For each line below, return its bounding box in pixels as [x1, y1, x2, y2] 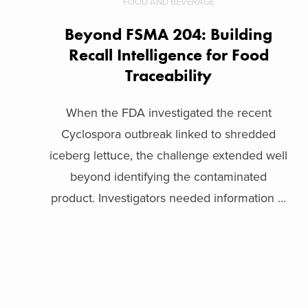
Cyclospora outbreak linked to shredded [61, 126, 276, 142]
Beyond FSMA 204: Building [65, 23, 273, 45]
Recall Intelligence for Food [68, 43, 269, 65]
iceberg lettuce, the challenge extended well [49, 147, 288, 163]
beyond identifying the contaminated [70, 168, 267, 184]
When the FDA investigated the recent [65, 104, 272, 120]
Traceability [125, 64, 212, 86]
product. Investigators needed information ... [51, 190, 287, 206]
